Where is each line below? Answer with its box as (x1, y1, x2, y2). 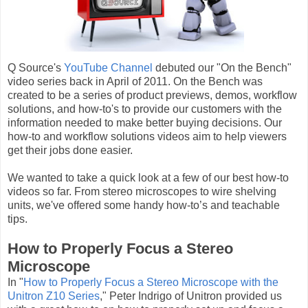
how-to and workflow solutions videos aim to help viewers (8, 130, 287, 142)
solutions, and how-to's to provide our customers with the (8, 102, 282, 115)
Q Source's (8, 61, 64, 74)
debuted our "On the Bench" (153, 61, 291, 74)
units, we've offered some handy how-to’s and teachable (8, 199, 280, 211)
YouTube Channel (64, 61, 153, 74)
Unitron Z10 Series (8, 289, 100, 302)
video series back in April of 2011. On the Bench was (8, 75, 263, 87)
